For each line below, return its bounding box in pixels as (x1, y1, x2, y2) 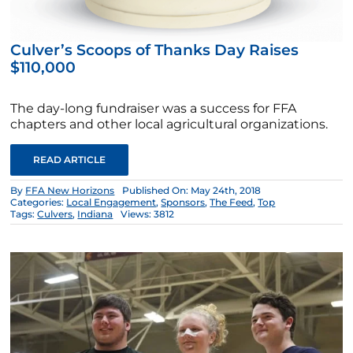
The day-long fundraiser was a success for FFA (10, 100, 297, 116)
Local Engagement (66, 195, 157, 208)
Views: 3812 (121, 207, 175, 220)
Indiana (77, 207, 113, 220)
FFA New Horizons (25, 184, 115, 196)
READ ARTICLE (33, 153, 106, 165)
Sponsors (161, 195, 206, 208)
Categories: (10, 195, 67, 208)
